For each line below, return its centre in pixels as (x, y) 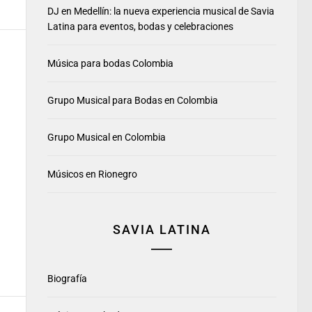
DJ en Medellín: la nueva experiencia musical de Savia (161, 11)
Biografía (67, 279)
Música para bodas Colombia (110, 63)
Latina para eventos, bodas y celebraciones (140, 26)
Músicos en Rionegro (92, 174)
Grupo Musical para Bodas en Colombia (132, 100)
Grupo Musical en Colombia (106, 137)
